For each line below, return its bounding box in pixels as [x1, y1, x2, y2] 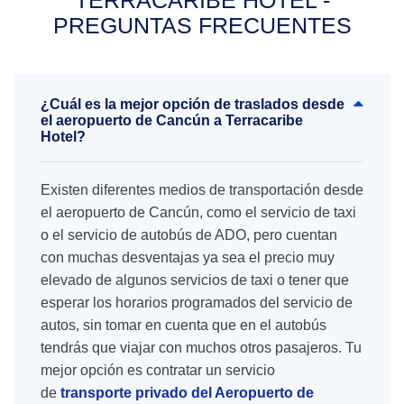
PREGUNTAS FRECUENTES [52, 13, 352, 38]
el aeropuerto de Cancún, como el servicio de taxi [41, 205, 356, 220]
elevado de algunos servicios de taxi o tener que [41, 272, 349, 288]
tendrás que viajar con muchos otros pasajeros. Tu [41, 340, 362, 355]
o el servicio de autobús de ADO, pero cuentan [41, 227, 337, 243]
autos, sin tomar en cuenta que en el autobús [41, 317, 326, 333]
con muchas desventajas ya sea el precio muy [41, 250, 335, 265]
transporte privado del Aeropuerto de [60, 385, 314, 400]
